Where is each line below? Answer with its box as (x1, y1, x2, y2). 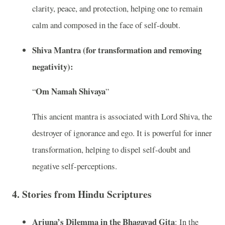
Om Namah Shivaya (36, 85, 105, 98)
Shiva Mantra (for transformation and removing (32, 43, 201, 56)
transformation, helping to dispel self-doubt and (32, 144, 190, 156)
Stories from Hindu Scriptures (22, 186, 152, 201)
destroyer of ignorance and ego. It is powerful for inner (32, 127, 212, 139)
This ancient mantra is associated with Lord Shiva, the (32, 110, 212, 123)
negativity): (32, 60, 73, 73)
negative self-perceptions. (32, 160, 117, 172)
